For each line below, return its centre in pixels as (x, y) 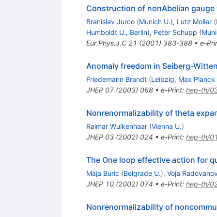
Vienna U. (166, 126)
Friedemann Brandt (116, 79)
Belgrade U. (142, 173)
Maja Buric (102, 173)
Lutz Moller (194, 22)
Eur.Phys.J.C (106, 43)
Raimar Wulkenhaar (116, 126)
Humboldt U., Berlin (116, 32)
